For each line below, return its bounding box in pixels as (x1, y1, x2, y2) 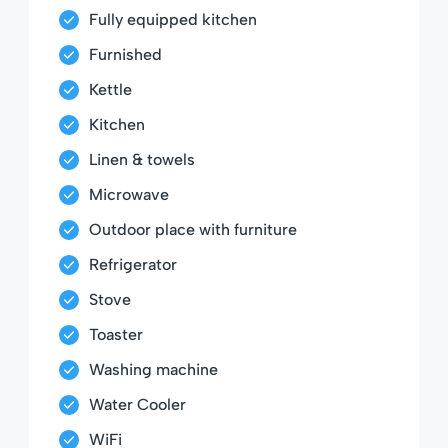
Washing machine (89, 359, 218, 379)
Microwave (89, 184, 169, 204)
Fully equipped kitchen (89, 9, 257, 29)
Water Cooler (89, 394, 186, 414)
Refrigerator (89, 254, 177, 274)
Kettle (89, 79, 132, 99)
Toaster (89, 324, 143, 344)
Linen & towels (89, 149, 195, 169)
